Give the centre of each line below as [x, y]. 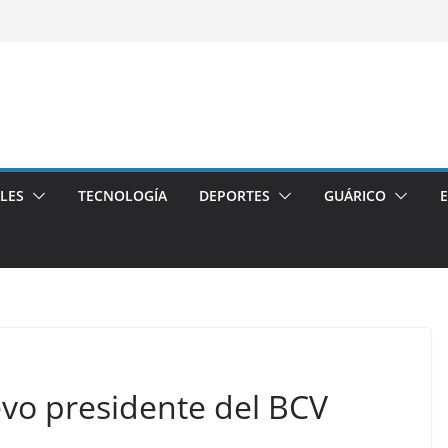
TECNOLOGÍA [122, 195]
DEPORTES [234, 195]
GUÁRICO [355, 195]
